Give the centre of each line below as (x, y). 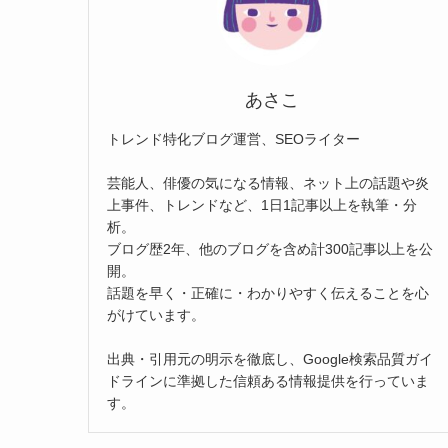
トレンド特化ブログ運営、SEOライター (233, 138)
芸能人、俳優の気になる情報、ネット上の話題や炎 (268, 182)
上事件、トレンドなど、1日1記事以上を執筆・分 (262, 204)
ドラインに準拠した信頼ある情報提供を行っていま (268, 380)
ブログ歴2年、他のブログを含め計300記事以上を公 (270, 248)
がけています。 (156, 314)
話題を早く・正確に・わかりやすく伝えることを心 (268, 292)
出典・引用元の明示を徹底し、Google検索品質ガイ (270, 358)
